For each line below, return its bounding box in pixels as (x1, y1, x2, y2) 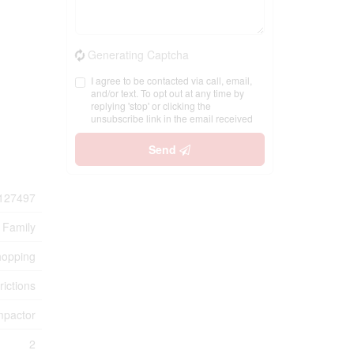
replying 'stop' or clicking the (90, 99, 211, 112)
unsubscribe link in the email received (90, 111, 253, 125)
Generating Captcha (87, 47, 189, 62)
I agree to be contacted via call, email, (90, 73, 252, 87)
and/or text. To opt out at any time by (90, 86, 244, 100)
